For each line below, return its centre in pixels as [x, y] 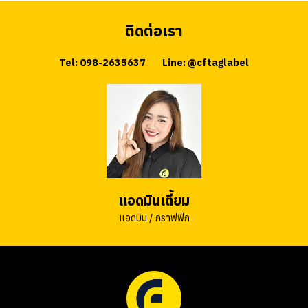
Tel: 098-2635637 [103, 63]
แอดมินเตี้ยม [154, 200]
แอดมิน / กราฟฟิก [154, 217]
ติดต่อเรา [154, 31]
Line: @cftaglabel [205, 63]
